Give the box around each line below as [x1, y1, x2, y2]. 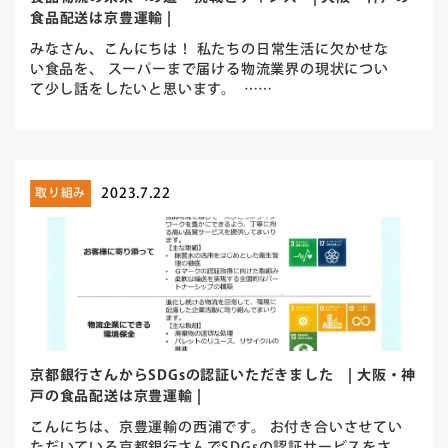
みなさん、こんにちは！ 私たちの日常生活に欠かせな [29, 39, 389, 61]
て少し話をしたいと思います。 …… [29, 79, 274, 101]
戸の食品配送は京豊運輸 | [29, 387, 202, 408]
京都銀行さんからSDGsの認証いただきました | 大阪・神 [29, 366, 417, 387]
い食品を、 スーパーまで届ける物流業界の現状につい [29, 59, 389, 81]
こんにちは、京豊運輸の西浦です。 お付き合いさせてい [29, 418, 403, 439]
